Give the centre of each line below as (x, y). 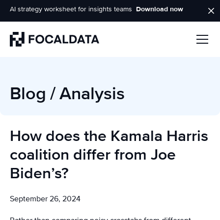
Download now (160, 9)
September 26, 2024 (45, 199)
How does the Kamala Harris (109, 136)
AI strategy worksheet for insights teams (71, 9)
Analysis (92, 94)
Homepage (28, 52)
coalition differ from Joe (93, 155)
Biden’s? (39, 174)
